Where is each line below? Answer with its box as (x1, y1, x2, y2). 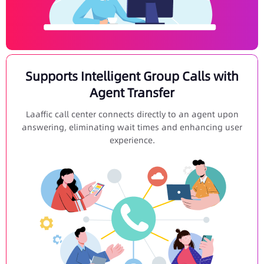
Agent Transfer (90, 84, 174, 102)
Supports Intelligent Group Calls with (25, 68, 239, 85)
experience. (109, 134, 155, 146)
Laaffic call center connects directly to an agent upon (25, 108, 239, 120)
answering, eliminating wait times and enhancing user (22, 121, 242, 133)
